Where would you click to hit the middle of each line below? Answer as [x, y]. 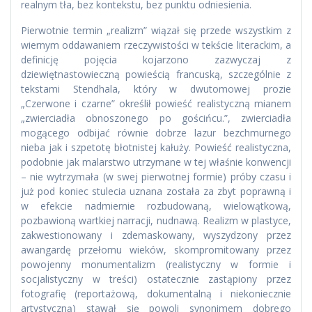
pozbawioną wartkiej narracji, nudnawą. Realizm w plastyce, [156, 221]
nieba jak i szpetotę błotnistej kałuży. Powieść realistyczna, [156, 148]
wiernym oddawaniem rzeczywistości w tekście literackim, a [156, 45]
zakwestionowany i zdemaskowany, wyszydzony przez [156, 235]
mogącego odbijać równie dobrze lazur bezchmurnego [156, 133]
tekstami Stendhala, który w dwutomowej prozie [156, 89]
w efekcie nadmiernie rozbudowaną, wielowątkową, [156, 206]
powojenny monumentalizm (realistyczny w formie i [156, 265]
